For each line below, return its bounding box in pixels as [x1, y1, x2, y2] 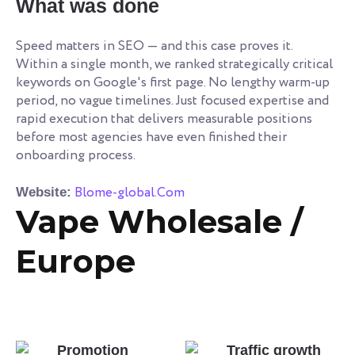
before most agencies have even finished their [16, 127, 287, 147]
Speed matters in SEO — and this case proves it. [16, 36, 292, 56]
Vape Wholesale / [16, 201, 303, 241]
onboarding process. [16, 145, 136, 166]
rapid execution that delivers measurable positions [16, 109, 312, 129]
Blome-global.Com [74, 182, 185, 203]
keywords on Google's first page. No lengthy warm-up [16, 72, 330, 93]
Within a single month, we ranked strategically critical [16, 54, 333, 74]
